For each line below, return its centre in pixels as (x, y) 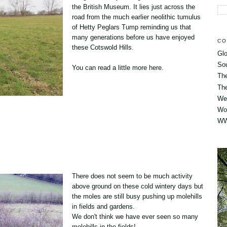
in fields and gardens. (103, 206)
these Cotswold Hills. (103, 47)
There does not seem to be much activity (132, 176)
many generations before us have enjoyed (133, 37)
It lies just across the (163, 7)
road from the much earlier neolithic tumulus (136, 17)
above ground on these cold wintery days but (138, 186)
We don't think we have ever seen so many (135, 217)
